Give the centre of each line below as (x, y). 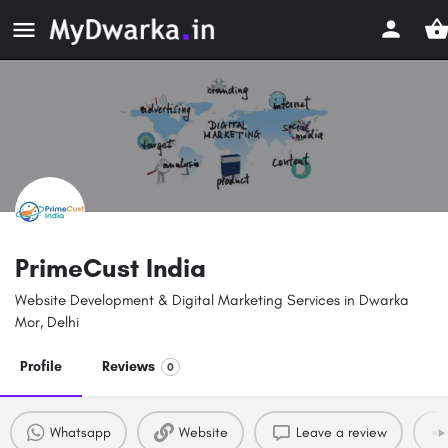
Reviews (128, 367)
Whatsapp (80, 432)
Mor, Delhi (47, 322)
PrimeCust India (110, 268)
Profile (41, 367)
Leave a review (341, 432)
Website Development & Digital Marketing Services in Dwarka (212, 300)
